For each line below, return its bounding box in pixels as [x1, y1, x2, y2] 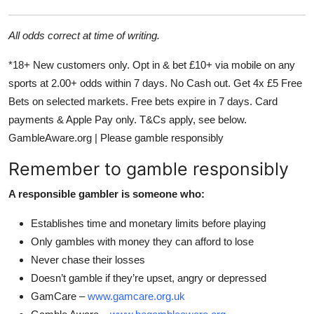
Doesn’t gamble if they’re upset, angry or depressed [31, 271, 266, 284]
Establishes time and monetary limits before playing [31, 217, 266, 229]
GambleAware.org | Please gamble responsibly [8, 131, 224, 144]
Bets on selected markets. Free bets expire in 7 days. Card [8, 95, 278, 107]
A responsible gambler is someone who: [8, 187, 205, 200]
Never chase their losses [31, 253, 145, 266]
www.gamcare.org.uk [88, 289, 185, 302]
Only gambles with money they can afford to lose [31, 235, 254, 247]
